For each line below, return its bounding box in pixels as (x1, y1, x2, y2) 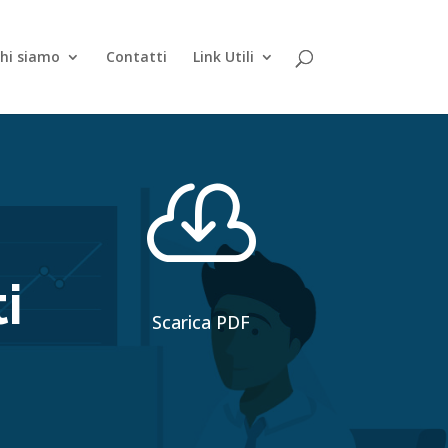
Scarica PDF (152, 309, 251, 334)
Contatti (105, 47, 167, 66)
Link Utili (192, 47, 254, 66)
